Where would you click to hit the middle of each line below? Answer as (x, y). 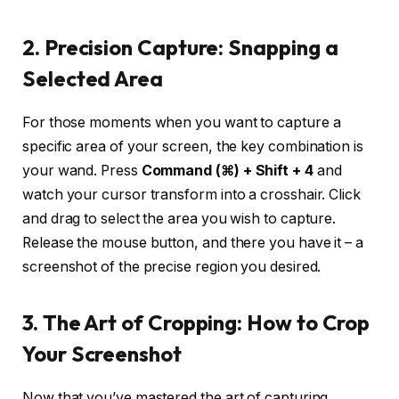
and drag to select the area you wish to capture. (179, 218)
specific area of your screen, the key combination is (193, 146)
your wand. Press (82, 170)
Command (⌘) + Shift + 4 (227, 170)
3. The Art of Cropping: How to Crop (196, 322)
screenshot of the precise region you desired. (172, 266)
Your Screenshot (102, 353)
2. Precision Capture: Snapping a (180, 47)
